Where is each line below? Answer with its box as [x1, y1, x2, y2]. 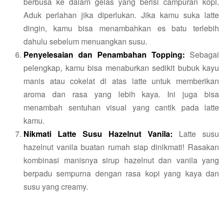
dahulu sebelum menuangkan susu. [23, 35, 147, 47]
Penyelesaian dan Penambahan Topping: [23, 48, 185, 60]
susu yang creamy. [23, 180, 88, 192]
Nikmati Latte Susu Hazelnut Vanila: [23, 128, 173, 139]
